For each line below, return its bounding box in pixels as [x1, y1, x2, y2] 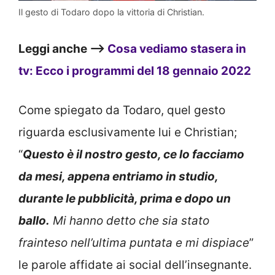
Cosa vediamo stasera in [107, 41, 246, 56]
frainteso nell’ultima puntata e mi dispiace [18, 236, 249, 250]
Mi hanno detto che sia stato [50, 214, 209, 228]
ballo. [18, 214, 50, 228]
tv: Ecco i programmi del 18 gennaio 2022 [18, 63, 251, 78]
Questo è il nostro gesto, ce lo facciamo [23, 147, 244, 162]
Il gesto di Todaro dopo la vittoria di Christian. [18, 7, 204, 18]
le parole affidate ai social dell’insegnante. [18, 258, 252, 273]
